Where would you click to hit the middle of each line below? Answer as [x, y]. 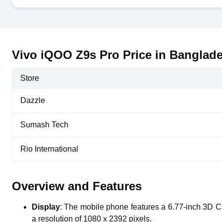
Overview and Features [77, 186]
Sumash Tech [44, 125]
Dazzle [33, 100]
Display [46, 207]
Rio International [49, 149]
